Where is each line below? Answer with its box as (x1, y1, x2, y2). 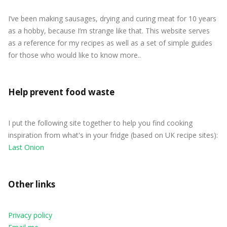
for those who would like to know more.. (8, 50, 141, 60)
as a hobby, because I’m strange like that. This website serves (8, 25, 210, 35)
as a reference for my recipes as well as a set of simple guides (8, 37, 212, 48)
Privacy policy (8, 210, 52, 220)
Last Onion (8, 142, 44, 152)
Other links (8, 178, 55, 190)
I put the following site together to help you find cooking (8, 118, 193, 128)
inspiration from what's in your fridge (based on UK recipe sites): (8, 130, 218, 140)
